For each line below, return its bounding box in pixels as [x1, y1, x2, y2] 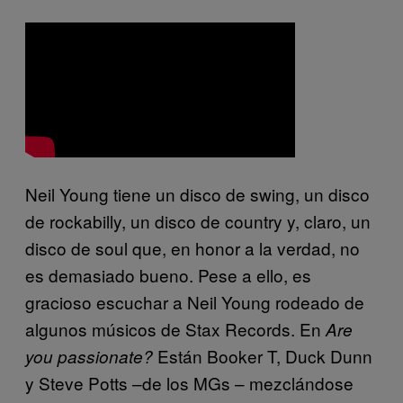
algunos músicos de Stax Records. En [25, 317, 326, 342]
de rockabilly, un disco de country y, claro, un [25, 209, 371, 234]
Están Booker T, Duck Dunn [153, 344, 372, 369]
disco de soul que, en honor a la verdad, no [25, 236, 360, 261]
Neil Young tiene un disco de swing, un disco [25, 182, 370, 207]
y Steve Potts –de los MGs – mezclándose [25, 371, 354, 396]
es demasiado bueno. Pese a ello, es [25, 263, 311, 288]
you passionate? [25, 345, 153, 369]
